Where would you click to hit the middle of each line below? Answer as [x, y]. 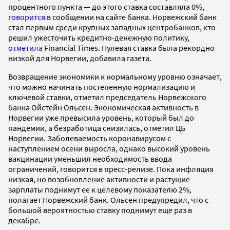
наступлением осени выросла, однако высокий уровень [109, 148]
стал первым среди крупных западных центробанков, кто [112, 27]
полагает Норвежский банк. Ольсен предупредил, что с [108, 199]
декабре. [24, 220]
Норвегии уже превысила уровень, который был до [101, 117]
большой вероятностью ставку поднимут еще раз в [100, 210]
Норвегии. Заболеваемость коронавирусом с [90, 138]
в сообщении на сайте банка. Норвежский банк [131, 17]
